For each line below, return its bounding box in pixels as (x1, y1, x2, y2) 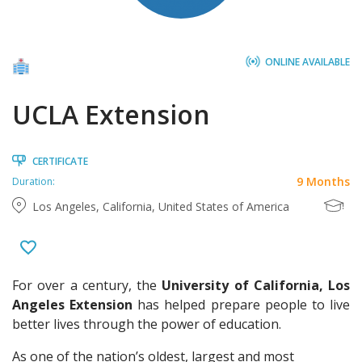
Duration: (12, 174, 55, 188)
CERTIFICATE (32, 154, 88, 168)
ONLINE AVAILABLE (265, 55, 350, 69)
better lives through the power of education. (12, 315, 281, 333)
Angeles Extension (12, 296, 133, 314)
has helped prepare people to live (133, 296, 351, 314)
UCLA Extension (12, 97, 210, 132)
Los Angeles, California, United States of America (32, 199, 289, 214)
